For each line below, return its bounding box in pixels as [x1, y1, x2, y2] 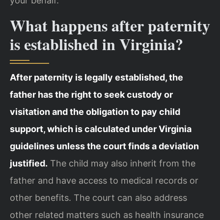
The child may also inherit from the [48, 158, 195, 168]
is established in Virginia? [10, 32, 183, 55]
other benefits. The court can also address [10, 192, 187, 203]
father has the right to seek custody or [10, 89, 173, 100]
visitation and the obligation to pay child [10, 106, 180, 117]
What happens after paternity [10, 13, 210, 37]
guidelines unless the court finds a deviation [10, 140, 199, 151]
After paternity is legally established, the [10, 72, 183, 82]
